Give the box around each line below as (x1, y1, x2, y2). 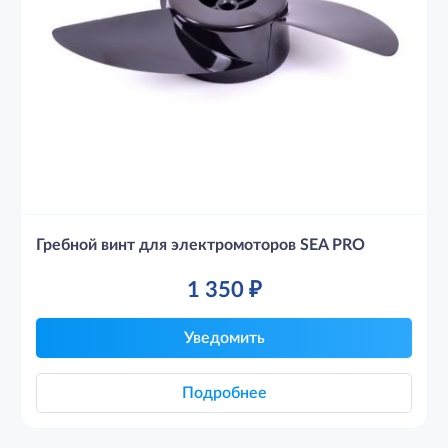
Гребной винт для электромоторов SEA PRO (36, 237, 365, 253)
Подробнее (181, 385, 267, 401)
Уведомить (183, 330, 265, 346)
